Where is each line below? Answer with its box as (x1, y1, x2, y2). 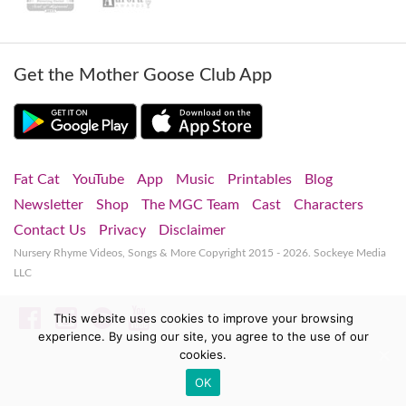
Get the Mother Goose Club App (14, 66, 272, 85)
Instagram (76, 304, 177, 331)
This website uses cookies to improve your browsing (53, 311, 353, 325)
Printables (227, 172, 292, 188)
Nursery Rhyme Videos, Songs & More (14, 247, 198, 259)
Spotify (112, 304, 188, 331)
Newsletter (14, 198, 83, 213)
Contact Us (14, 223, 86, 238)
